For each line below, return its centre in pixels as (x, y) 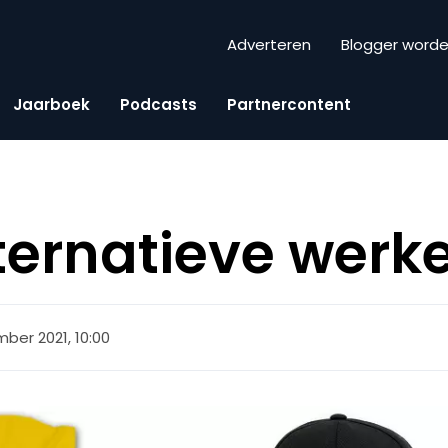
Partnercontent (289, 104)
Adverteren (269, 45)
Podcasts (158, 104)
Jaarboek (51, 104)
